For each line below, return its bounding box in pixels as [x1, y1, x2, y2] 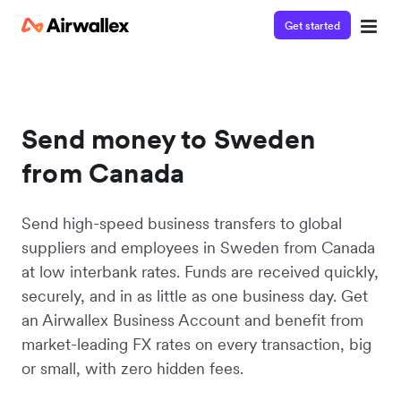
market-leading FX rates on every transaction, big [21, 334, 371, 354]
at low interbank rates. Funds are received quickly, [21, 261, 379, 282]
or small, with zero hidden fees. [21, 358, 243, 379]
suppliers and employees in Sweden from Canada [21, 237, 375, 258]
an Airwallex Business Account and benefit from [21, 310, 363, 330]
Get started [285, 18, 340, 32]
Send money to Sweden [21, 122, 316, 156]
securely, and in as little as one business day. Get [21, 286, 368, 306]
